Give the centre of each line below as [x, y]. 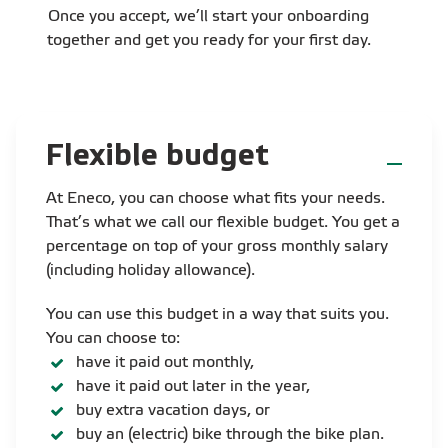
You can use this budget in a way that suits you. [217, 314]
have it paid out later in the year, [193, 386]
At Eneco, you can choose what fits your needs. [215, 198]
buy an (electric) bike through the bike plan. [230, 434]
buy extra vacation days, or [173, 410]
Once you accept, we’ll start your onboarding [209, 17]
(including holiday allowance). [150, 270]
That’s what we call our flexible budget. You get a [223, 222]
